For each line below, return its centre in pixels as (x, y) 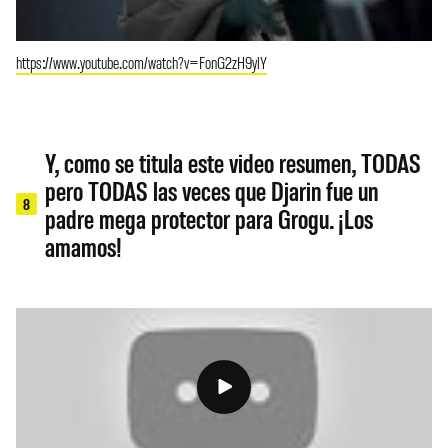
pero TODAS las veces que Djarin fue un (212, 190)
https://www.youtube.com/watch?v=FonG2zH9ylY (141, 62)
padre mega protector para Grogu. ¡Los (209, 218)
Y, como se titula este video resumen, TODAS (233, 162)
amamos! (84, 246)
